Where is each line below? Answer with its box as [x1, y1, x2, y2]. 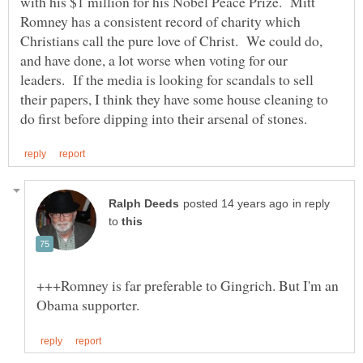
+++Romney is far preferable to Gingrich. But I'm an [36, 275, 339, 295]
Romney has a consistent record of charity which [20, 11, 301, 31]
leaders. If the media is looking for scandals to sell [20, 69, 314, 89]
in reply [293, 197, 330, 210]
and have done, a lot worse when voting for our [20, 49, 288, 70]
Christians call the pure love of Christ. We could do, [20, 30, 322, 50]
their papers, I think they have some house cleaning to [20, 88, 328, 109]
